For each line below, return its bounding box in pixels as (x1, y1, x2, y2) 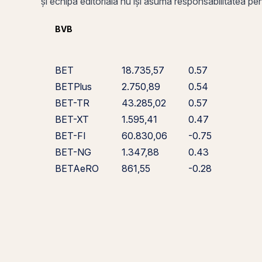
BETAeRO (55, 163, 99, 174)
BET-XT (55, 113, 89, 125)
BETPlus (55, 81, 92, 92)
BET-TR (55, 97, 89, 109)
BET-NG (55, 146, 91, 158)
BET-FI (55, 130, 86, 142)
